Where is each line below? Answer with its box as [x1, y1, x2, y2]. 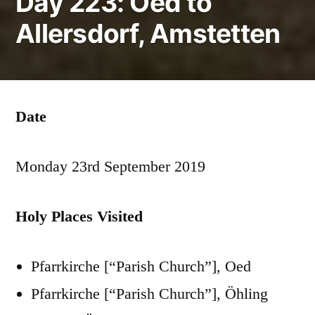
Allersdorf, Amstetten [15, 18, 281, 49]
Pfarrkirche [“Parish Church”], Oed [31, 257, 251, 275]
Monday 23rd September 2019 [15, 157, 205, 175]
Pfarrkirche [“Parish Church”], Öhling [31, 285, 268, 302]
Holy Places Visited [15, 207, 143, 225]
